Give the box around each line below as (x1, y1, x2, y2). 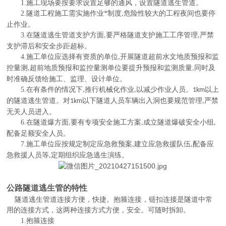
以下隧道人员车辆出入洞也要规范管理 (82, 97, 203, 104)
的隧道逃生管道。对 (7, 97, 71, 104)
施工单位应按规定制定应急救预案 (26, 140, 133, 148)
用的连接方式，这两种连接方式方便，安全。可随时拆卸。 (7, 206, 191, 214)
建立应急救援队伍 (134, 140, 191, 148)
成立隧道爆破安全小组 (143, 119, 214, 126)
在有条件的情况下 (26, 86, 83, 93)
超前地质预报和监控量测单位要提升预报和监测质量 (30, 64, 193, 72)
